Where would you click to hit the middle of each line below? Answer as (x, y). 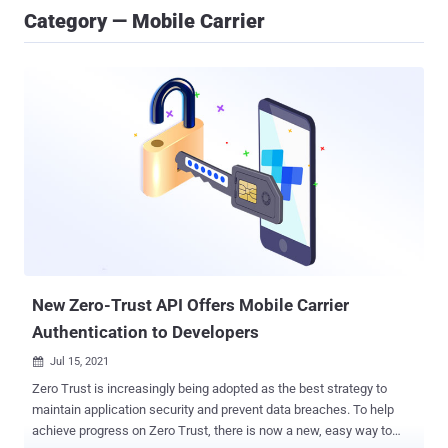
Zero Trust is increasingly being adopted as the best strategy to (209, 389)
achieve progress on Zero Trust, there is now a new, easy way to (212, 431)
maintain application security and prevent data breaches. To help (213, 410)
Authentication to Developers (145, 332)
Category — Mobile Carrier (144, 21)
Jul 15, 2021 (79, 362)
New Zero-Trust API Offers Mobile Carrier (190, 305)
